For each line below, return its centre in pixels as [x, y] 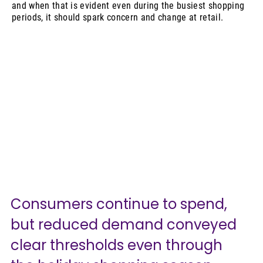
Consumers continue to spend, [121, 204]
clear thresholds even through [118, 245]
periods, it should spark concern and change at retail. [118, 17]
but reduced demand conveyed [125, 224]
